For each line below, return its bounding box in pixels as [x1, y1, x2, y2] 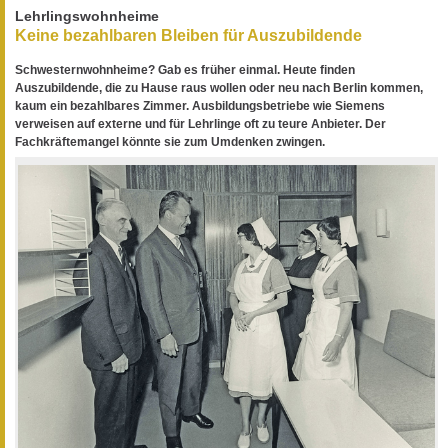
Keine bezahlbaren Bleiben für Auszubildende [15, 27, 362, 45]
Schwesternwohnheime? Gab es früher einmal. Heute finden [15, 62, 355, 77]
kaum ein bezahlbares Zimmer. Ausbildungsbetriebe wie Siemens [15, 98, 385, 113]
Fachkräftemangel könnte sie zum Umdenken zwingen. [15, 134, 325, 149]
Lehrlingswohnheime [15, 8, 159, 25]
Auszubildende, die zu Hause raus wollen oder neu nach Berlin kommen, [15, 80, 423, 95]
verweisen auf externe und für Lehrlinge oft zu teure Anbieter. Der [15, 116, 386, 131]
